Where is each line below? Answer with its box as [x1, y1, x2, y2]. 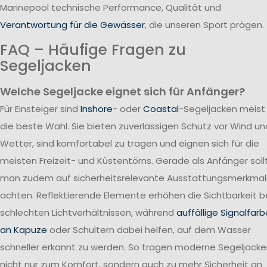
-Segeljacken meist [179, 102, 265, 115]
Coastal [143, 102, 179, 115]
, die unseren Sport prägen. [145, 18, 264, 31]
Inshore [80, 102, 113, 115]
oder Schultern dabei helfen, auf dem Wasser [47, 223, 251, 236]
